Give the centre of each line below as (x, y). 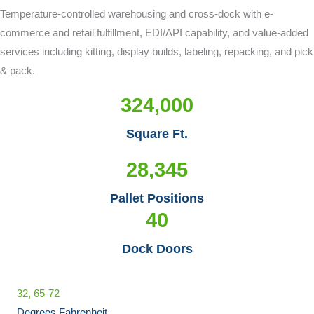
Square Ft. (157, 134)
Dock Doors (157, 249)
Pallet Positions (157, 198)
